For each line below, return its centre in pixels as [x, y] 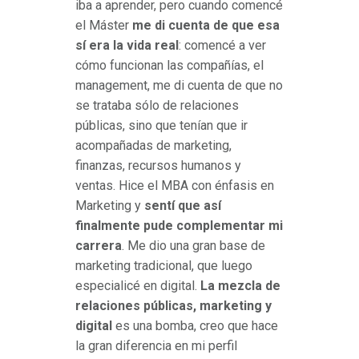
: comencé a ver [222, 46]
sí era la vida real [127, 46]
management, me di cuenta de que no [179, 86]
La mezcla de [240, 286]
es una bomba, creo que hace [195, 326]
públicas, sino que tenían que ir [161, 126]
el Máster [104, 26]
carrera [99, 246]
